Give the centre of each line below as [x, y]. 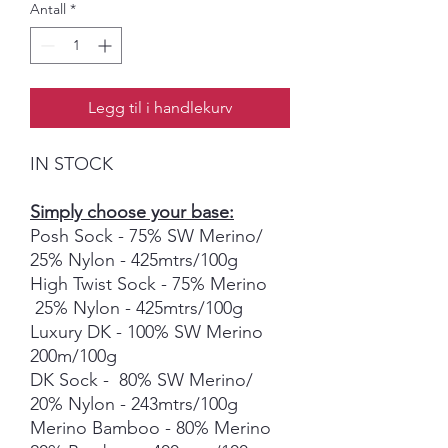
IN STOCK [71, 164]
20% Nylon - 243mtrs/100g [134, 404]
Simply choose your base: [132, 212]
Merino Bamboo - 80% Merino [150, 428]
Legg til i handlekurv [160, 107]
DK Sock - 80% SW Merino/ [141, 380]
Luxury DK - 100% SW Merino [146, 332]
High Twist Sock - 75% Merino [148, 284]
